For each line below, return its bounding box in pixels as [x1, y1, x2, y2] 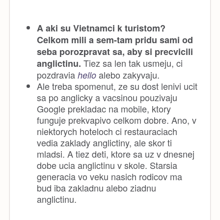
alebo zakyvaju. [96, 68, 160, 81]
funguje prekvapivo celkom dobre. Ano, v [37, 113, 196, 126]
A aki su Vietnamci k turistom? [37, 21, 165, 34]
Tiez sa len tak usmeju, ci [81, 56, 183, 69]
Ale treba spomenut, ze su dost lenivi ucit [37, 79, 197, 92]
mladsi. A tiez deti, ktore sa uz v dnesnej [37, 147, 194, 160]
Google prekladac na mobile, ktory [37, 102, 171, 115]
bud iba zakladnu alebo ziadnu [37, 181, 156, 194]
